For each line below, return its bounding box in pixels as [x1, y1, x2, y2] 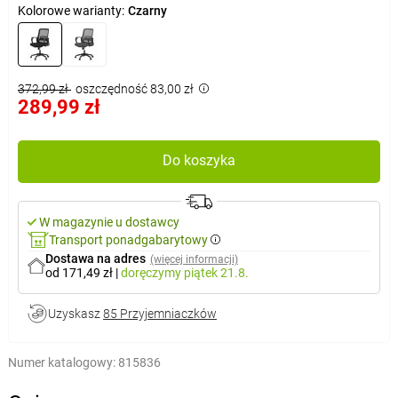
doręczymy [120, 265, 184, 280]
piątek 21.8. [183, 265, 249, 280]
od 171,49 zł [44, 265, 115, 280]
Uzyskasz [47, 306, 103, 321]
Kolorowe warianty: [17, 3, 124, 18]
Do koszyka [163, 151, 235, 169]
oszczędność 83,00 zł [75, 81, 194, 96]
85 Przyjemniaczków [102, 306, 217, 321]
